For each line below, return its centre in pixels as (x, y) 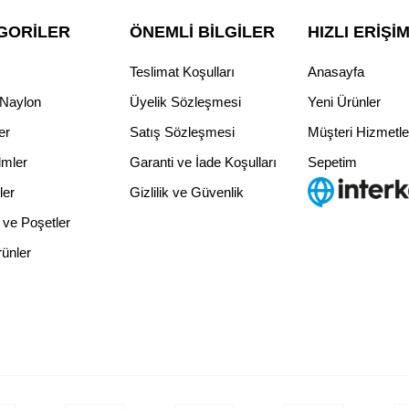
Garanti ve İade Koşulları (203, 163)
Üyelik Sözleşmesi (185, 102)
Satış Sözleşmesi (182, 132)
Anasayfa (336, 72)
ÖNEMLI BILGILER (202, 32)
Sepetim (332, 163)
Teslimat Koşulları (182, 72)
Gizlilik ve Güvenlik (186, 193)
